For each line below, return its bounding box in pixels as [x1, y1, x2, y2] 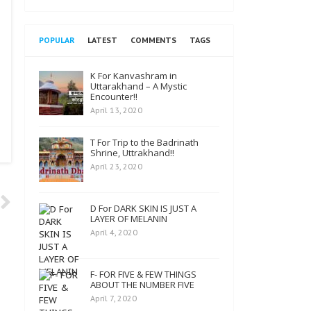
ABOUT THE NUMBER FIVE [90, 278, 194, 291]
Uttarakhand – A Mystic [90, 80, 187, 92]
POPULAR [39, 35, 74, 45]
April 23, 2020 [90, 162, 142, 171]
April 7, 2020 [90, 294, 137, 303]
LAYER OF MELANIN [90, 212, 167, 225]
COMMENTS [131, 35, 176, 45]
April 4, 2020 [90, 228, 137, 237]
